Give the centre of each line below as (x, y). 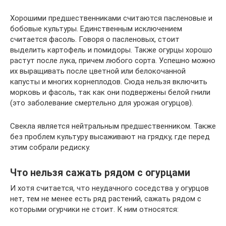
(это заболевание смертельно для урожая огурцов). (102, 103)
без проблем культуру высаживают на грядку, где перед (110, 136)
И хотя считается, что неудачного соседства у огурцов (109, 188)
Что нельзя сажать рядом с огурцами (100, 173)
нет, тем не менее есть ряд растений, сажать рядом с (106, 199)
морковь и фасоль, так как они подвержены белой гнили (110, 92)
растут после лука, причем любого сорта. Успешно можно (113, 60)
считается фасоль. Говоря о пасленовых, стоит (95, 39)
